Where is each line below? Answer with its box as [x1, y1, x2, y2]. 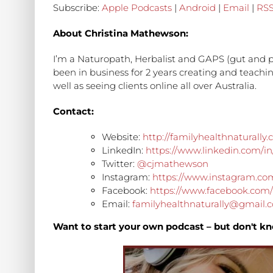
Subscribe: [53, 2, 102, 14]
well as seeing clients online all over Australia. [53, 80, 257, 92]
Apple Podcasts [102, 2, 172, 14]
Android [179, 2, 216, 14]
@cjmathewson [137, 158, 208, 170]
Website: [102, 131, 143, 143]
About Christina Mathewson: [53, 27, 188, 40]
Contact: [53, 105, 94, 118]
